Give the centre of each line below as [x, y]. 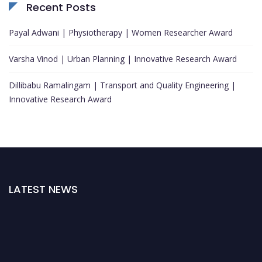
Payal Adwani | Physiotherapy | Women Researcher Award [121, 32]
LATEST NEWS [43, 189]
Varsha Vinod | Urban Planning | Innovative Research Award [123, 58]
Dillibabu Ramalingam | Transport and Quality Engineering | [122, 85]
